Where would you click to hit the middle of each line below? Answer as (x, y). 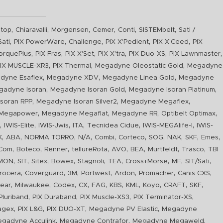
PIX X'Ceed (171, 42)
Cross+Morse (147, 162)
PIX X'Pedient (127, 42)
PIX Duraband (55, 197)
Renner (56, 150)
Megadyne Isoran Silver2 (77, 102)
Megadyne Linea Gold (139, 78)
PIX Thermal (72, 66)
